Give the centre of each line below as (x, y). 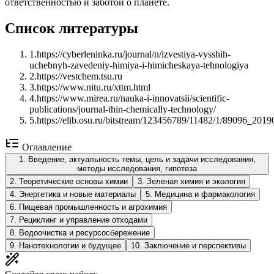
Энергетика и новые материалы (77, 194)
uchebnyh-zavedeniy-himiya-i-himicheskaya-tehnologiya (139, 65)
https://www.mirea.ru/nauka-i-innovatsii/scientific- (133, 98)
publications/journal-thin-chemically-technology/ (123, 109)
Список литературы (72, 28)
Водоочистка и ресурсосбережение (84, 232)
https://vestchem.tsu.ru (80, 76)
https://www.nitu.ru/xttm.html (94, 87)
